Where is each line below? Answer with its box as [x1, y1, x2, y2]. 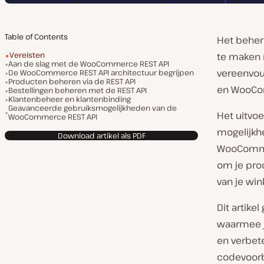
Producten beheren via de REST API [8, 76, 136, 87]
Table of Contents [5, 31, 68, 42]
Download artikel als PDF [57, 130, 146, 141]
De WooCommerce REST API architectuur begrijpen [8, 67, 194, 78]
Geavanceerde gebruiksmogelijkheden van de [8, 103, 177, 113]
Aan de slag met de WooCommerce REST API [8, 58, 169, 69]
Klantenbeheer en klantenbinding [8, 94, 131, 104]
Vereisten [9, 49, 45, 60]
